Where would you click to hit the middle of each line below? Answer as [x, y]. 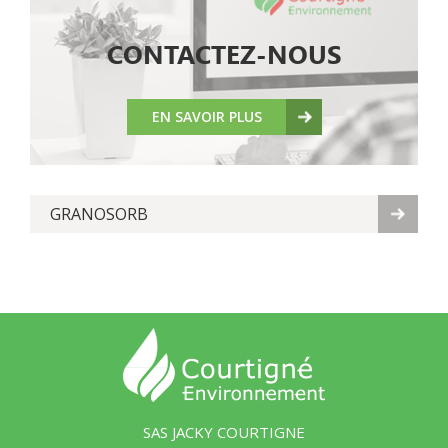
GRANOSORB [99, 214]
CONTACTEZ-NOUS [224, 55]
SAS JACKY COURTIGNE [224, 432]
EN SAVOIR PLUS [206, 117]
